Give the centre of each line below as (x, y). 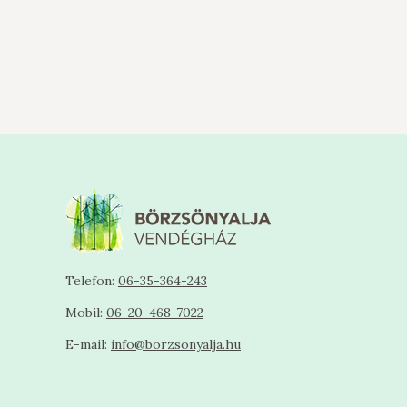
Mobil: (86, 313)
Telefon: (92, 281)
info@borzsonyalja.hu (176, 344)
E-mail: (88, 344)
